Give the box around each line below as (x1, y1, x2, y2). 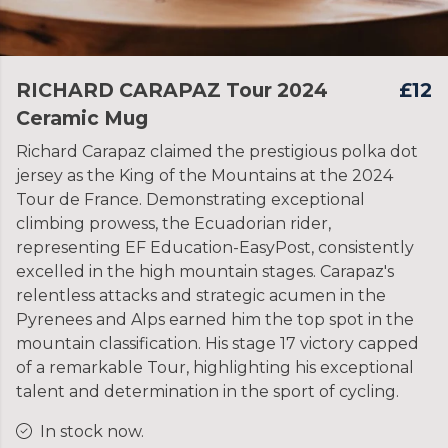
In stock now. (40, 422, 144, 441)
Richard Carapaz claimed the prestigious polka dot (16, 142, 418, 161)
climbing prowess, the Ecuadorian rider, (16, 214, 331, 233)
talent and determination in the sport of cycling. (16, 382, 399, 401)
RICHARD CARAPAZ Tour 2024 (16, 78, 328, 102)
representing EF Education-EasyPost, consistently (16, 238, 414, 257)
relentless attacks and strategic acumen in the (16, 286, 386, 305)
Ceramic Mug (16, 106, 148, 130)
